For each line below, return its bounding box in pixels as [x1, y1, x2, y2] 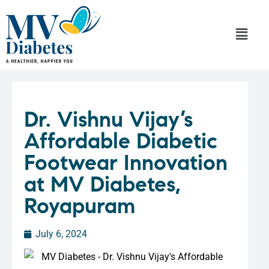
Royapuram [24, 192, 135, 219]
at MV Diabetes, [24, 170, 181, 198]
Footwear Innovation [24, 148, 228, 176]
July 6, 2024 [35, 228, 87, 240]
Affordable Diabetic [24, 127, 217, 154]
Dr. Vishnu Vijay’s [24, 105, 193, 133]
